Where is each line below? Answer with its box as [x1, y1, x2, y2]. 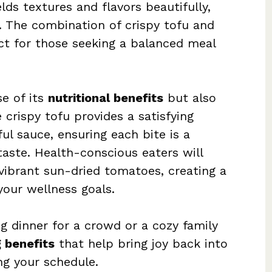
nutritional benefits [48, 90, 163, 106]
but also [163, 90, 216, 106]
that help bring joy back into [55, 236, 228, 251]
